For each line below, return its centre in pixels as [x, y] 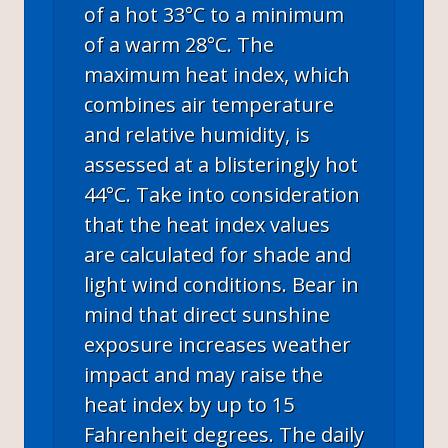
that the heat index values [207, 224]
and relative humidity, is [197, 134]
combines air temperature [209, 104]
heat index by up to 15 [189, 404]
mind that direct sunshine [207, 314]
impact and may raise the [203, 374]
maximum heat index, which [217, 74]
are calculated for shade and [217, 254]
